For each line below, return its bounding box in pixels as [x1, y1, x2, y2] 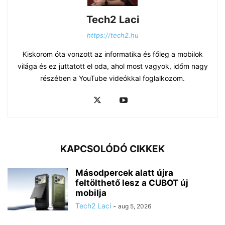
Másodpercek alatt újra [75, 168, 173, 178]
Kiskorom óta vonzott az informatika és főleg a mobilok [22, 50, 203, 59]
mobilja [75, 188, 106, 198]
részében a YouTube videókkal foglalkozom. [40, 74, 185, 83]
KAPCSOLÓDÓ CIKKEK [60, 143, 165, 155]
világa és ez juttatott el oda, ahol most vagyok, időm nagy [17, 62, 208, 71]
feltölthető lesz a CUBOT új [75, 178, 188, 188]
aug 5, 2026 [118, 202, 151, 210]
